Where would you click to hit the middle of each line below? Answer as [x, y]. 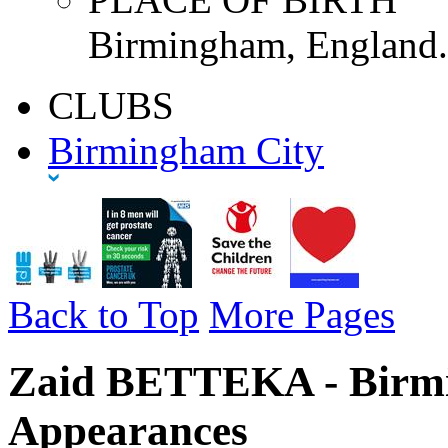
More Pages [302, 314]
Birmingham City [186, 150]
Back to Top [103, 314]
